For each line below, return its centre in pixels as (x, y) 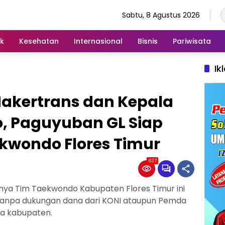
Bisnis (148, 41)
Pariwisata (192, 41)
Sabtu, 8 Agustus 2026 (161, 15)
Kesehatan (39, 41)
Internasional (98, 41)
